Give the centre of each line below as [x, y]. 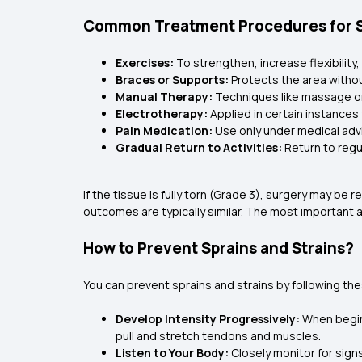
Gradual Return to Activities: [200, 148]
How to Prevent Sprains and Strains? [219, 248]
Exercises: [146, 63]
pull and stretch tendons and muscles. [218, 336]
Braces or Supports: [173, 80]
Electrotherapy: [163, 114]
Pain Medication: [165, 131]
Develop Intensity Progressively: [209, 319]
